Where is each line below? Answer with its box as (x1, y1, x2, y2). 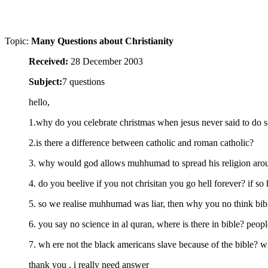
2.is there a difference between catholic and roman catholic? (29, 138, 254, 148)
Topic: (5, 36, 31, 46)
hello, (29, 97, 50, 107)
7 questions (62, 77, 105, 87)
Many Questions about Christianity (31, 36, 173, 46)
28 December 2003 (68, 56, 143, 66)
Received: (29, 56, 68, 66)
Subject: (29, 77, 62, 87)
